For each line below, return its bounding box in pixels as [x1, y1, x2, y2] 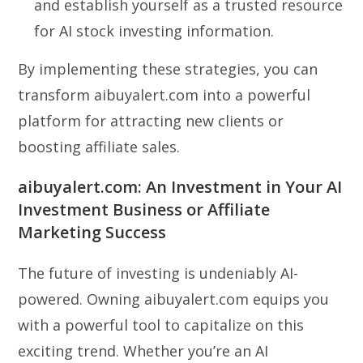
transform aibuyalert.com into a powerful [18, 84, 311, 105]
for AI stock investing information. [34, 20, 275, 41]
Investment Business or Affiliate [18, 198, 271, 220]
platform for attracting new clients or [18, 110, 284, 130]
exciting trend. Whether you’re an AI [18, 340, 269, 361]
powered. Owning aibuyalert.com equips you [18, 288, 330, 309]
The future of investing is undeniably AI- [18, 263, 299, 283]
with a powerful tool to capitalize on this [18, 314, 305, 335]
